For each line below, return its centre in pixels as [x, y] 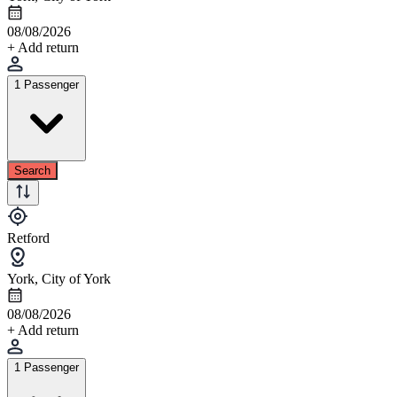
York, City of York [59, 278]
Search [32, 170]
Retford [28, 237]
